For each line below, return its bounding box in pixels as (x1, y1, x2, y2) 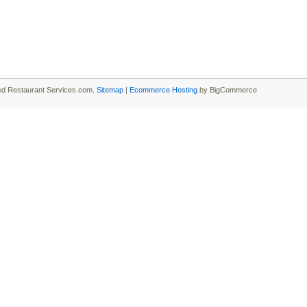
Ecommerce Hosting (130, 86, 197, 94)
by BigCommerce (197, 86, 257, 94)
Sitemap (97, 86, 123, 94)
